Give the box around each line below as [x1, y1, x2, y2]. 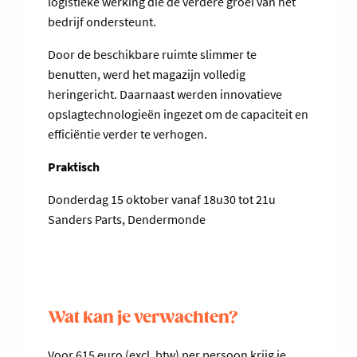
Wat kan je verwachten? [48, 308, 238, 328]
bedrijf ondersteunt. [48, 14, 156, 30]
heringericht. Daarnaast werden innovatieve [48, 86, 282, 103]
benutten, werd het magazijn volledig [48, 66, 245, 83]
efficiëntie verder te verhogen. [48, 126, 207, 143]
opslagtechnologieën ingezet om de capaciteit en [48, 106, 308, 123]
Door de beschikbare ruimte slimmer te [48, 46, 257, 63]
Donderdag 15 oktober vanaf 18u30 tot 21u [48, 191, 276, 208]
